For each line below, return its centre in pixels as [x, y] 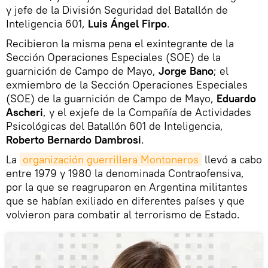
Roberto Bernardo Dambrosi [74, 140]
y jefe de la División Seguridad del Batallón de [117, 10]
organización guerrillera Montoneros [111, 159]
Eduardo [236, 98]
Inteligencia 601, [47, 24]
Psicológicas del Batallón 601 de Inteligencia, [115, 126]
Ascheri [25, 112]
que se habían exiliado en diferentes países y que [125, 201]
